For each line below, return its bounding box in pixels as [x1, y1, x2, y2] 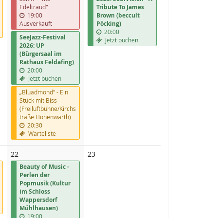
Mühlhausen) [19, 203, 58, 212]
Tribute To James [96, 2, 144, 11]
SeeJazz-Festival [19, 33, 66, 41]
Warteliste [27, 129, 56, 137]
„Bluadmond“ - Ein [19, 88, 68, 96]
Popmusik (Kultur [19, 179, 71, 187]
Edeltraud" [19, 2, 48, 11]
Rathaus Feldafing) [19, 57, 74, 66]
